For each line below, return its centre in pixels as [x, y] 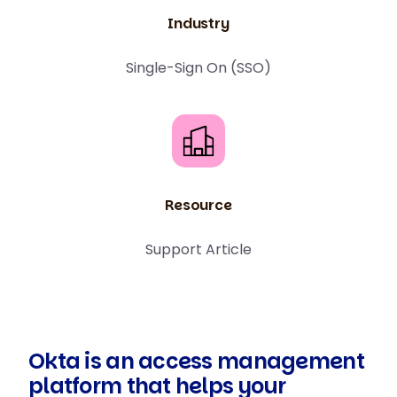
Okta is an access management [196, 361]
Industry [198, 23]
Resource [198, 205]
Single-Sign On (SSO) [198, 68]
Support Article [198, 249]
